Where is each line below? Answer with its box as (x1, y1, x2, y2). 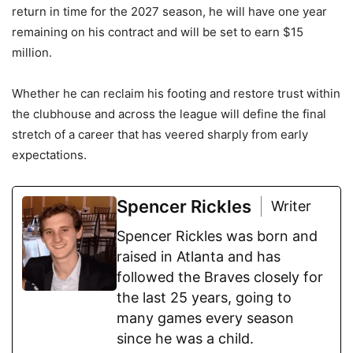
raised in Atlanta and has (117, 248, 281, 266)
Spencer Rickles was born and (117, 228, 318, 245)
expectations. (12, 147, 87, 163)
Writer (271, 198, 311, 215)
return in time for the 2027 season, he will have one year (12, 4, 327, 20)
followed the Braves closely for (117, 269, 323, 286)
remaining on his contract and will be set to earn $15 (12, 24, 303, 40)
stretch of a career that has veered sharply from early (12, 127, 308, 143)
